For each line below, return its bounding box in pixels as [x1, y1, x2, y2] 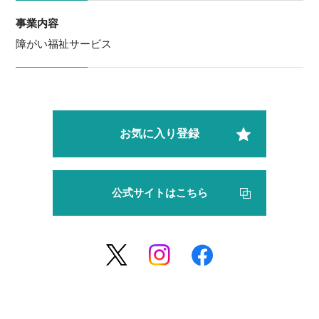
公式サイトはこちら [111, 187, 208, 200]
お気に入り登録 [120, 127, 199, 141]
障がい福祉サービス [16, 38, 113, 51]
